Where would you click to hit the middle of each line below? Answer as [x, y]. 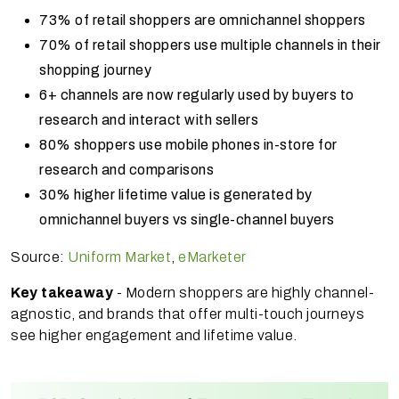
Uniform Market [119, 257]
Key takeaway [62, 293]
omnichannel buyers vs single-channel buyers [187, 220]
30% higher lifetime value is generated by [176, 195]
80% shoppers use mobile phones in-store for [188, 145]
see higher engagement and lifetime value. [154, 336]
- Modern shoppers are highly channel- [244, 293]
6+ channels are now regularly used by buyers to [197, 95]
